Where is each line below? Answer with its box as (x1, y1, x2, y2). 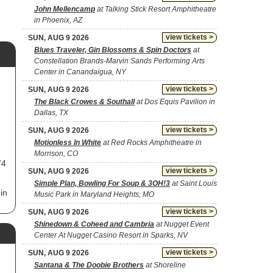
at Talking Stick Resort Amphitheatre (95, 5, 216, 13)
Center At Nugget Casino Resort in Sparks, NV (34, 231, 188, 239)
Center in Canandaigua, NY (34, 68, 126, 76)
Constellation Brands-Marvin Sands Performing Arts (34, 57, 205, 65)
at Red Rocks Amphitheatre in (101, 138, 202, 147)
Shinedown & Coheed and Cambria (34, 220, 154, 229)
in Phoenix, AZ (34, 16, 82, 24)
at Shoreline (144, 261, 186, 269)
